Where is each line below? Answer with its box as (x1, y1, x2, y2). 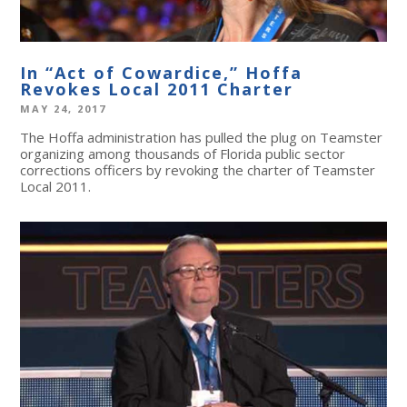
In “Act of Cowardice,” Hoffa (20, 61, 303, 84)
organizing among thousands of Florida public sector (20, 144, 346, 163)
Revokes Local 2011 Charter (20, 77, 294, 100)
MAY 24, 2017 (20, 101, 107, 115)
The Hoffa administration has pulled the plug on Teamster (20, 127, 383, 146)
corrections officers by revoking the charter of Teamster (20, 160, 376, 179)
